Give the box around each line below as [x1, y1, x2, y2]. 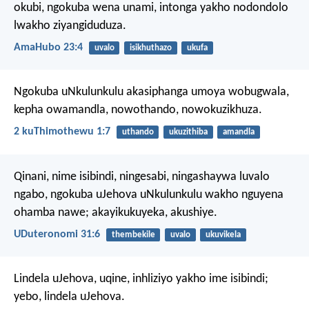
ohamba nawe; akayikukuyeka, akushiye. [14, 206, 217, 219]
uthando [121, 128, 154, 137]
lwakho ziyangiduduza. [14, 19, 126, 32]
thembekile [111, 230, 155, 239]
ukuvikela [205, 230, 241, 239]
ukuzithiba [168, 128, 208, 137]
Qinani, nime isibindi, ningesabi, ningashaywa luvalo [14, 170, 270, 183]
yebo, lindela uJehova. [14, 290, 125, 304]
